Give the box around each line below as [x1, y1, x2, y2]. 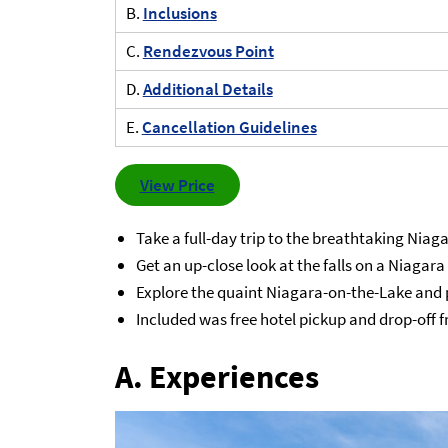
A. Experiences [114, 357, 319, 398]
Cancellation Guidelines [141, 115, 317, 138]
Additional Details [142, 77, 273, 100]
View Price [139, 174, 215, 197]
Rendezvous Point [142, 39, 274, 62]
